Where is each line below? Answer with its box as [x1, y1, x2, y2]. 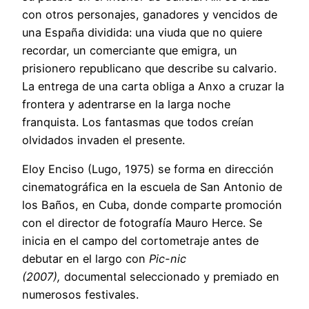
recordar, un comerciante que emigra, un [22, 43, 237, 57]
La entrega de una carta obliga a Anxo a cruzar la [22, 79, 284, 93]
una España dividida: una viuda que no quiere [22, 25, 262, 39]
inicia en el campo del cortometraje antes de [22, 234, 259, 248]
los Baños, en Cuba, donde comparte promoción [22, 198, 282, 212]
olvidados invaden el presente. [22, 132, 185, 147]
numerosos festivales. [22, 288, 139, 302]
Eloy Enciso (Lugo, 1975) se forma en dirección [22, 162, 274, 177]
